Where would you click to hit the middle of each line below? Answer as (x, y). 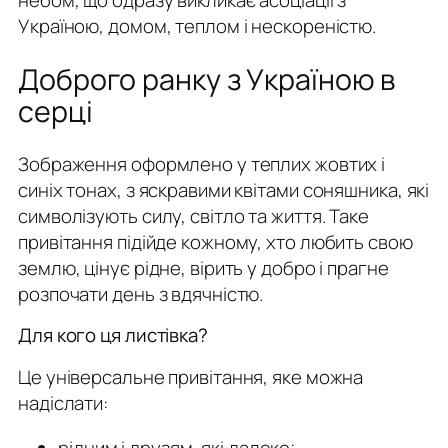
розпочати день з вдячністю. (141, 293)
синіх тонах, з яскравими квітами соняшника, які (224, 189)
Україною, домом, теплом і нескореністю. (197, 26)
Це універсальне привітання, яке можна (191, 377)
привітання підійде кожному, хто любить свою (215, 241)
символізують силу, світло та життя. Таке (193, 215)
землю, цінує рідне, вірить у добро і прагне (203, 267)
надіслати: (63, 403)
